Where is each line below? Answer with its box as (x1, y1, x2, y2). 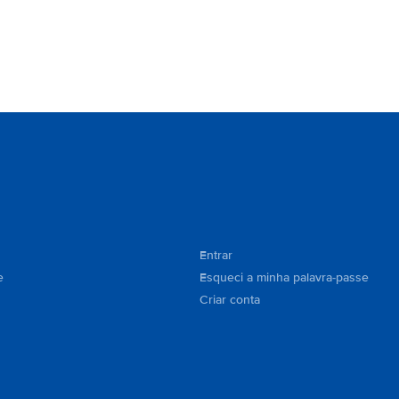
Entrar (199, 248, 232, 263)
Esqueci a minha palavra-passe (199, 270, 369, 285)
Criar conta (199, 292, 260, 307)
